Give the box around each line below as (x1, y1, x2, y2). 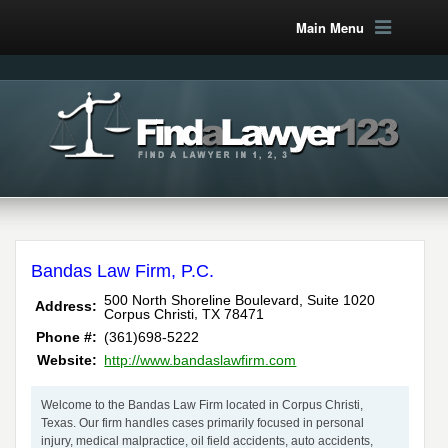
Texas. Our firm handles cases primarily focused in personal (41, 416, 365, 430)
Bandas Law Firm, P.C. (31, 261, 215, 281)
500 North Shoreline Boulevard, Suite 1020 (104, 291, 376, 308)
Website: (37, 352, 98, 369)
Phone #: (36, 329, 98, 346)
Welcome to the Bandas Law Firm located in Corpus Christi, (41, 398, 364, 412)
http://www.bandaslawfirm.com (104, 352, 297, 369)
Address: (35, 298, 98, 315)
